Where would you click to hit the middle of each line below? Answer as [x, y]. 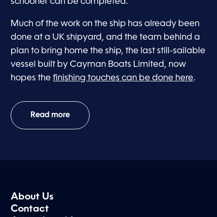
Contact [30, 209]
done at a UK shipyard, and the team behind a [106, 37]
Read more [50, 115]
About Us [32, 197]
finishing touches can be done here [123, 78]
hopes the [32, 78]
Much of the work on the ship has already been [105, 23]
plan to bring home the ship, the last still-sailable [108, 51]
